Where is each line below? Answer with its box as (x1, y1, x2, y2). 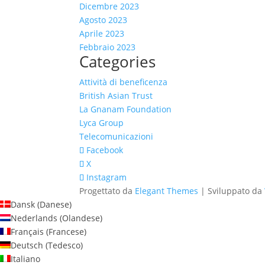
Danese (40, 199, 69, 211)
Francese (49, 226, 84, 238)
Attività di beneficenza (79, 76, 168, 88)
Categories (79, 51, 156, 73)
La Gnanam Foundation (79, 104, 172, 115)
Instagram (86, 172, 127, 183)
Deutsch (11, 240, 43, 251)
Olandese (62, 212, 100, 224)
